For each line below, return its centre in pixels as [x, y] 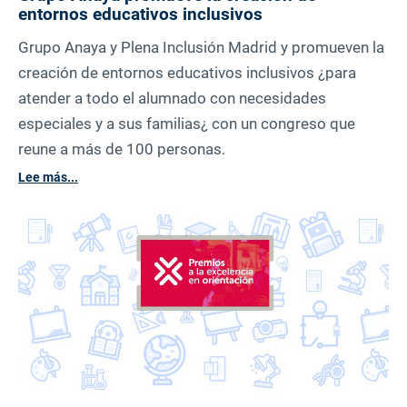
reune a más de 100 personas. [122, 149]
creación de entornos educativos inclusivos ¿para [187, 73]
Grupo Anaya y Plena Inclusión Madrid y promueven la [201, 48]
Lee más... [48, 178]
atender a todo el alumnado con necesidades [172, 99]
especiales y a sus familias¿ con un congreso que [187, 124]
